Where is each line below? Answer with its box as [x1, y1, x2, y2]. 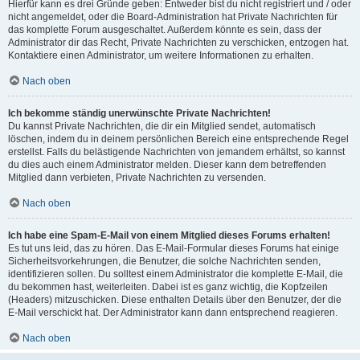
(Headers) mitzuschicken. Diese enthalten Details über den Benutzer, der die [8, 293, 342, 305]
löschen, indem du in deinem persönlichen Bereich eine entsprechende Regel [8, 133, 349, 145]
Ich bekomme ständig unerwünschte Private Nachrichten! [8, 107, 271, 119]
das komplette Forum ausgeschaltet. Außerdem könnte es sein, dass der [8, 23, 321, 35]
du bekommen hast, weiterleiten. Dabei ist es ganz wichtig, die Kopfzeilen [8, 280, 328, 292]
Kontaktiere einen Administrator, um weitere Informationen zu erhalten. [8, 49, 313, 61]
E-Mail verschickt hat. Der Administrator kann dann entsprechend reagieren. [8, 306, 337, 318]
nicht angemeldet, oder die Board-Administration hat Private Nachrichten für [8, 10, 337, 22]
